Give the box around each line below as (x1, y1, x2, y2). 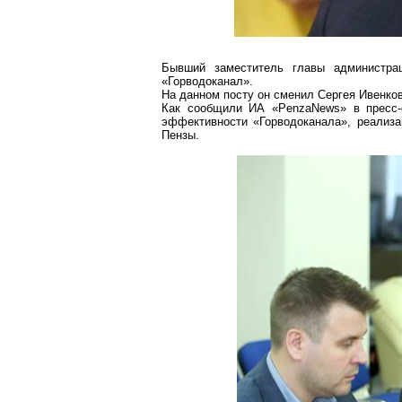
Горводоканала (259, 115, 342, 128)
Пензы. (162, 128, 199, 142)
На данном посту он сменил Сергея (162, 88, 359, 101)
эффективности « (162, 115, 260, 128)
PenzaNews (278, 101, 341, 115)
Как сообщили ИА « (162, 101, 279, 115)
